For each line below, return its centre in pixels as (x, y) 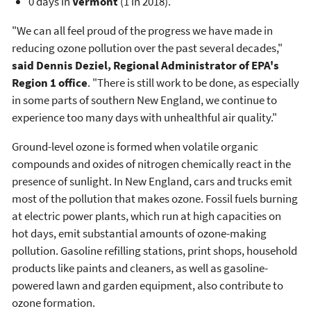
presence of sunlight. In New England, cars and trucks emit (152, 181)
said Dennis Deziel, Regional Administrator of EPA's (145, 65)
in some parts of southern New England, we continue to (144, 100)
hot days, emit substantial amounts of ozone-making (139, 233)
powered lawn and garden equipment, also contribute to (148, 285)
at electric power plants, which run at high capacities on (146, 216)
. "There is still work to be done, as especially (193, 82)
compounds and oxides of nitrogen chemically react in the (151, 163)
